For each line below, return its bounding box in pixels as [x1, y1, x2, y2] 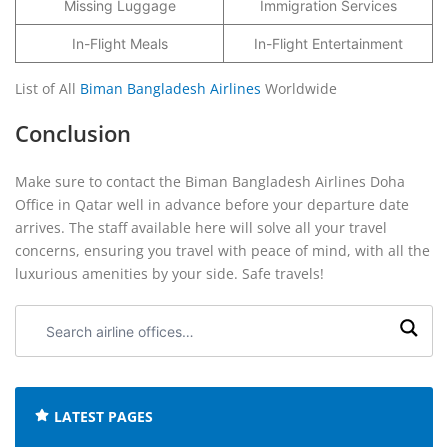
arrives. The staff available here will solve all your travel [15, 218, 387, 237]
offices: [26, 355, 74, 372]
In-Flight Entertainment [253, 35, 403, 52]
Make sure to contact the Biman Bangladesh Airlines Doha [15, 172, 405, 191]
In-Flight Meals [71, 35, 168, 52]
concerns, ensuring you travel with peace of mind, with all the [15, 241, 430, 260]
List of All [15, 79, 80, 98]
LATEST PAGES [54, 407, 153, 426]
